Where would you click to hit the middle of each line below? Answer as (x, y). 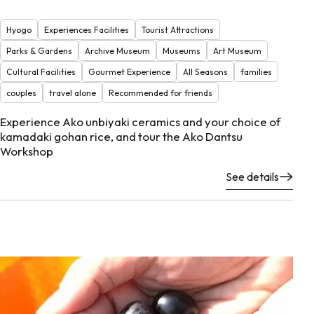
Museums (182, 50)
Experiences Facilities (87, 29)
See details (252, 177)
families (256, 71)
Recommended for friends (161, 93)
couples (21, 93)
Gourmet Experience (129, 71)
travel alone (73, 93)
